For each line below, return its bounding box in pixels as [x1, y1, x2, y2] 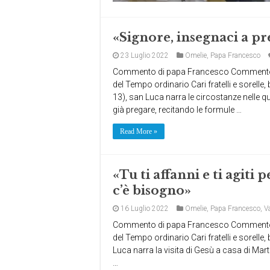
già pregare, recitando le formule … [113, 105, 242, 115]
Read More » [120, 127, 157, 136]
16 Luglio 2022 [121, 204, 169, 213]
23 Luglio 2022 [121, 51, 169, 60]
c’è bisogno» [113, 183, 191, 198]
